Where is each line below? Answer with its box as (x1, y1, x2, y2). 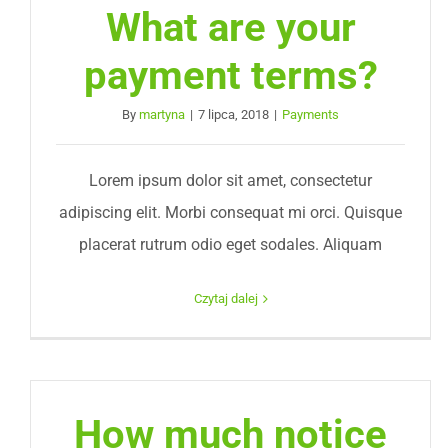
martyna (139, 107, 186, 122)
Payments (282, 107, 340, 122)
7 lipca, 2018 (198, 107, 270, 122)
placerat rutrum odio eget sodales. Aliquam (79, 235, 383, 254)
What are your (105, 4, 356, 51)
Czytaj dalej (193, 291, 258, 306)
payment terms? (83, 52, 378, 99)
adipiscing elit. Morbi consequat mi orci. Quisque (59, 203, 403, 222)
